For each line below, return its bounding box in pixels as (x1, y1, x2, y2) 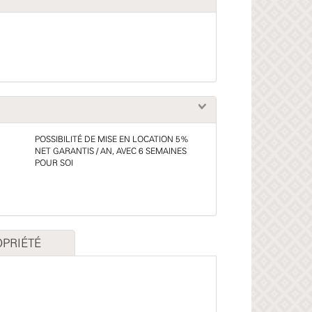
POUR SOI (34, 159, 73, 167)
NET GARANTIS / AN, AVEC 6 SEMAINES (34, 148, 187, 155)
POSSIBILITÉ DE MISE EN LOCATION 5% (34, 136, 189, 143)
